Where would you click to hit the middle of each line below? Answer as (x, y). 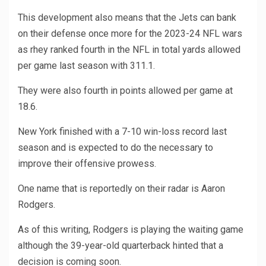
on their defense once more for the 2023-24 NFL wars (130, 34)
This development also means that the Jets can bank (127, 18)
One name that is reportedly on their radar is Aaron (121, 189)
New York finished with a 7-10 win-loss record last (122, 132)
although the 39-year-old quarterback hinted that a (121, 246)
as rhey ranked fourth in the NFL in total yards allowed (129, 50)
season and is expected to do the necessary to (115, 148)
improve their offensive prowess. (87, 164)
